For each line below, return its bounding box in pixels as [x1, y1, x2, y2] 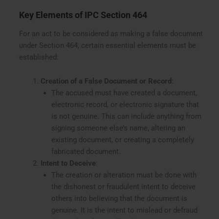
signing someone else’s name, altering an [51, 124, 185, 133]
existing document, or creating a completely [51, 135, 194, 145]
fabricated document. [51, 147, 121, 156]
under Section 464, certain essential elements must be [19, 41, 197, 50]
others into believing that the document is [51, 194, 187, 203]
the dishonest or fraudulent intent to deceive [51, 182, 196, 192]
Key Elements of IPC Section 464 [19, 10, 148, 21]
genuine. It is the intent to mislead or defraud [51, 206, 197, 215]
